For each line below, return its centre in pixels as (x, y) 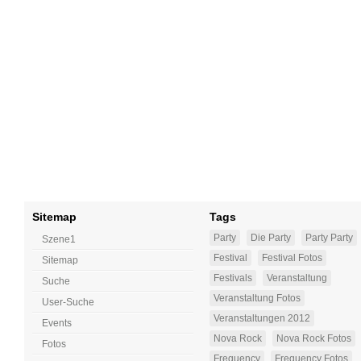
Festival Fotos (292, 258)
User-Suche (68, 303)
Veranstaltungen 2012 (262, 319)
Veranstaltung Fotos (257, 299)
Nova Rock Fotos (314, 339)
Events (57, 324)
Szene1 (59, 240)
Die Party (271, 238)
